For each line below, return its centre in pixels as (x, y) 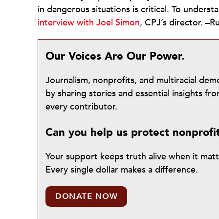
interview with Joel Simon (89, 23)
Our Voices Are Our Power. (115, 56)
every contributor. (81, 107)
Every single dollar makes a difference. (122, 170)
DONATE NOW (86, 197)
